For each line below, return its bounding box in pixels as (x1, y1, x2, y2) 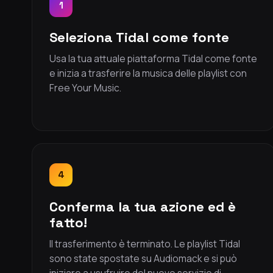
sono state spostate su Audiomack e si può (49, 252, 237, 265)
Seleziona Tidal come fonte (49, 29, 229, 46)
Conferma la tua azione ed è (49, 198, 236, 215)
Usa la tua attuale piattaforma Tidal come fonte (49, 52, 257, 65)
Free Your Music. (49, 81, 121, 94)
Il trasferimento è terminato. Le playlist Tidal (49, 237, 240, 250)
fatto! (49, 214, 87, 231)
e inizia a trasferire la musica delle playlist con (49, 66, 247, 80)
